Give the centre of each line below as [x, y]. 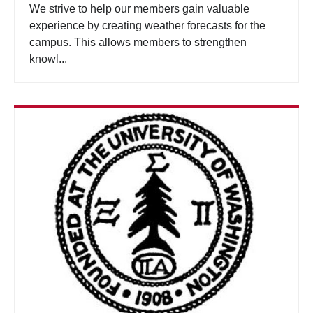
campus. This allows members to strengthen [138, 42]
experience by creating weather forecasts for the [147, 25]
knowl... [48, 59]
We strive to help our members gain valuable [139, 8]
